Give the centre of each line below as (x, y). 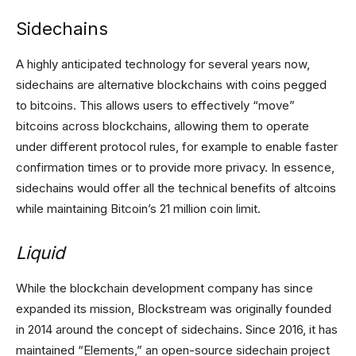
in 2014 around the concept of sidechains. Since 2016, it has (177, 330)
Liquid (40, 253)
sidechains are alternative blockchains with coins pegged (171, 85)
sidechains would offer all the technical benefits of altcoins (176, 188)
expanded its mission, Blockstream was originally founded (174, 309)
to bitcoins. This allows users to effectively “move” (155, 106)
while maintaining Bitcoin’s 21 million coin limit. (138, 209)
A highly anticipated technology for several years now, (163, 64)
